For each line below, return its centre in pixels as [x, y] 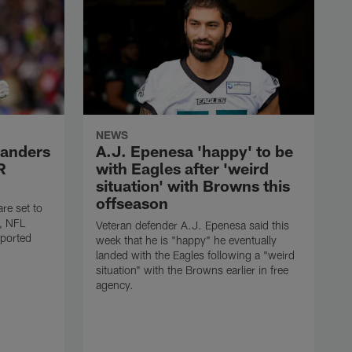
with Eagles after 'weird [182, 169]
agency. [115, 285]
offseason [132, 203]
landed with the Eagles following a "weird [195, 255]
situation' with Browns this [193, 186]
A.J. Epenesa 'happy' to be [194, 151]
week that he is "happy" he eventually [186, 240]
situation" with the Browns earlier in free [192, 270]
